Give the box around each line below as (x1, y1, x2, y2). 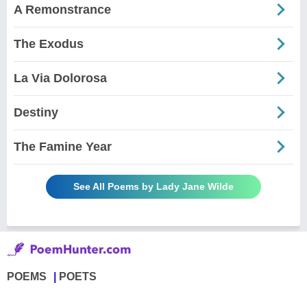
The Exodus (14, 36, 84, 51)
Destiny (14, 105, 58, 119)
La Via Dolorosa (14, 71, 107, 85)
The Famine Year (14, 139, 112, 153)
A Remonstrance (14, 2, 111, 16)
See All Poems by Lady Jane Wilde (73, 180, 234, 192)
